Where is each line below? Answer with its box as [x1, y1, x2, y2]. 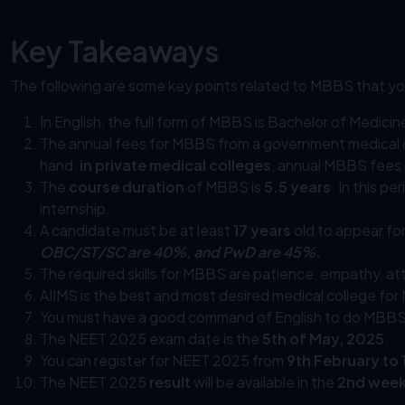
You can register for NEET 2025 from [40, 351, 287, 371]
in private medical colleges [80, 155, 271, 175]
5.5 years [264, 177, 331, 197]
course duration [69, 177, 184, 197]
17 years [233, 221, 291, 240]
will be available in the [191, 372, 337, 392]
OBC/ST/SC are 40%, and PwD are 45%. [40, 242, 321, 262]
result [149, 372, 191, 392]
